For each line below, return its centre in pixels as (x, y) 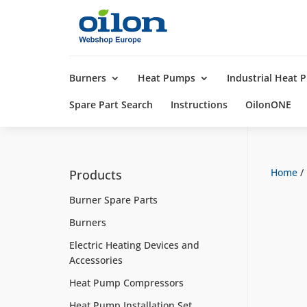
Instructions (199, 104)
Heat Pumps (166, 77)
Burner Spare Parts (113, 200)
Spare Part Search (111, 104)
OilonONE (268, 104)
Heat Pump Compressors (126, 283)
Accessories (96, 260)
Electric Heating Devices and (134, 245)
